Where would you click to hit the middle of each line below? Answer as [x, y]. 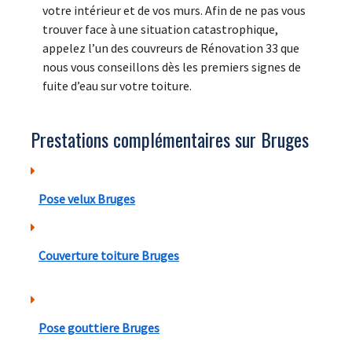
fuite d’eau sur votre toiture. [117, 85]
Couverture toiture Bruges [109, 255]
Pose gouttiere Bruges [99, 327]
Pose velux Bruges [87, 198]
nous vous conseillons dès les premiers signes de [172, 66]
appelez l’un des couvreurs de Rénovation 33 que [171, 48]
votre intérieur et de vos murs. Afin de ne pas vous [174, 10]
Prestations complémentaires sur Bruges [170, 139]
